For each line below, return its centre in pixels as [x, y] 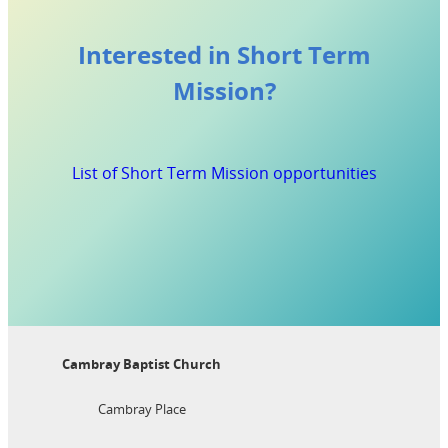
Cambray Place [141, 408]
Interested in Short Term [224, 55]
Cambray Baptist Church [142, 364]
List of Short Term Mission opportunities [224, 173]
